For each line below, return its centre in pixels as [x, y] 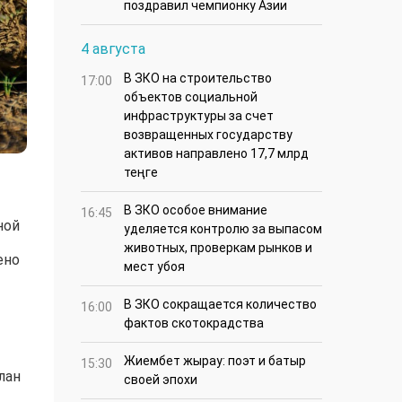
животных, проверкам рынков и [218, 248]
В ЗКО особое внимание [196, 210]
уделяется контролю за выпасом [223, 229]
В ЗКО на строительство [198, 79]
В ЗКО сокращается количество [220, 305]
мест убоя [154, 267]
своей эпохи [161, 380]
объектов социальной [191, 97]
